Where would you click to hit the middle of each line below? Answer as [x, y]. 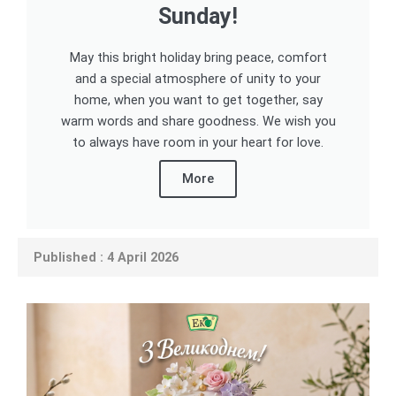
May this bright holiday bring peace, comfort [198, 57]
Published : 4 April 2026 [103, 257]
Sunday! [198, 16]
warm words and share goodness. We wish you [198, 121]
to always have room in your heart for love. [198, 142]
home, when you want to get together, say [198, 99]
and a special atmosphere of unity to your [198, 78]
